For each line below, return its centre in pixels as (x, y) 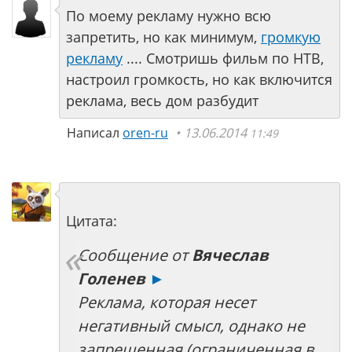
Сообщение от (135, 255)
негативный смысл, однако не (191, 326)
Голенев (112, 279)
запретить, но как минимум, (163, 37)
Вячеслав (230, 255)
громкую (291, 37)
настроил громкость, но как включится (199, 79)
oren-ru (145, 133)
